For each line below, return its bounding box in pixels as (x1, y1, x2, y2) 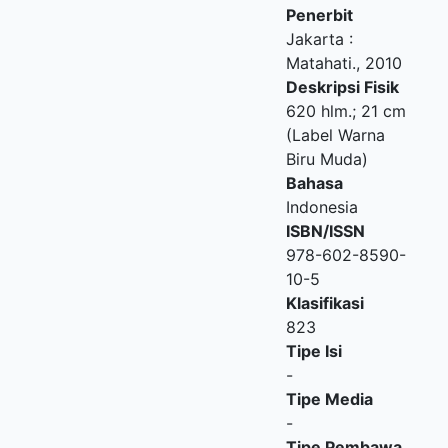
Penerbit (286, 5, 353, 25)
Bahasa (286, 173, 343, 193)
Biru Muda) (286, 149, 368, 169)
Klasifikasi (286, 293, 364, 313)
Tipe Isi (286, 341, 342, 361)
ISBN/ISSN (286, 221, 365, 241)
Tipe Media (286, 389, 373, 409)
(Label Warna (286, 125, 385, 145)
